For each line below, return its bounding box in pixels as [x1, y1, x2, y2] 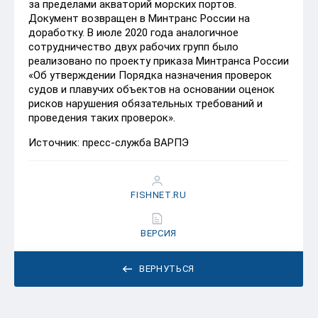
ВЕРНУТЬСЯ [139, 263, 194, 274]
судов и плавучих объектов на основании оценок [28, 82, 275, 96]
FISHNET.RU [131, 189, 187, 200]
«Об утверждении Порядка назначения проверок [28, 68, 272, 82]
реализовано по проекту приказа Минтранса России [28, 54, 289, 67]
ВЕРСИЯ [141, 227, 177, 238]
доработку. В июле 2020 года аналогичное [28, 26, 238, 39]
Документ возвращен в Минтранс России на [28, 11, 250, 25]
